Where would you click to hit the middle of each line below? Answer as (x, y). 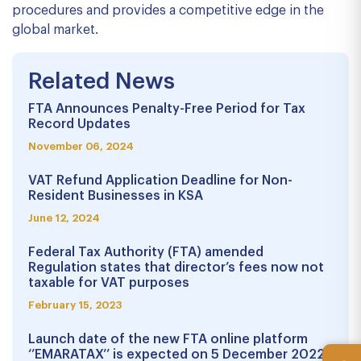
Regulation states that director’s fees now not (176, 268)
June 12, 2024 (64, 218)
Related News (102, 81)
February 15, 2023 (75, 305)
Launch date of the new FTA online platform (168, 339)
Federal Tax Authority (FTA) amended (146, 252)
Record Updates (79, 124)
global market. (55, 30)
